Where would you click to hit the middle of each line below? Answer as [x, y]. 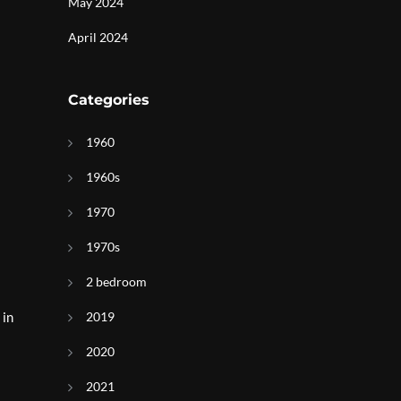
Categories [109, 100]
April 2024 [98, 37]
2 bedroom [116, 282]
